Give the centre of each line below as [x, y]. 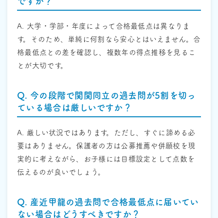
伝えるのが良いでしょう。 [61, 172]
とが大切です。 [43, 66]
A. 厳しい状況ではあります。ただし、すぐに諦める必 [106, 133]
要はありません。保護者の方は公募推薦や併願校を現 [106, 146]
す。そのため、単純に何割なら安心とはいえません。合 [109, 39]
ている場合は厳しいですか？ [74, 108]
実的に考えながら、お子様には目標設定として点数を [106, 159]
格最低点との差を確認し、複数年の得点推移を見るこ [107, 53]
